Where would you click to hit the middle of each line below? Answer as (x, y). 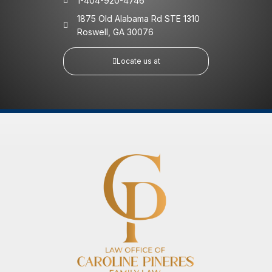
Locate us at (138, 61)
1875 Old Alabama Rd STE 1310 (138, 18)
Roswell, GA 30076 (115, 32)
